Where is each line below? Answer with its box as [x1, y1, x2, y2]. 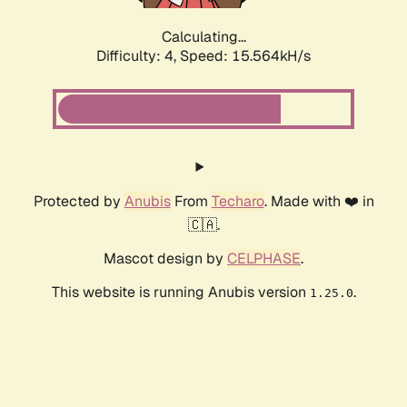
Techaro [211, 192, 264, 212]
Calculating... [161, 27, 246, 47]
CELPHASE [227, 249, 301, 269]
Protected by [33, 192, 124, 212]
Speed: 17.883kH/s [180, 46, 311, 66]
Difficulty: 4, [96, 46, 180, 66]
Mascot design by [104, 249, 227, 269]
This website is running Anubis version [51, 283, 310, 303]
